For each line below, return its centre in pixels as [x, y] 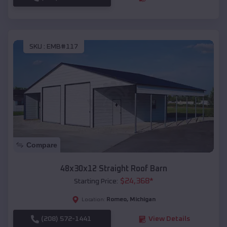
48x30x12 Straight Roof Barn [113, 169]
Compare [42, 145]
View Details [169, 219]
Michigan [142, 200]
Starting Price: [96, 182]
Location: [93, 200]
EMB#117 [62, 46]
